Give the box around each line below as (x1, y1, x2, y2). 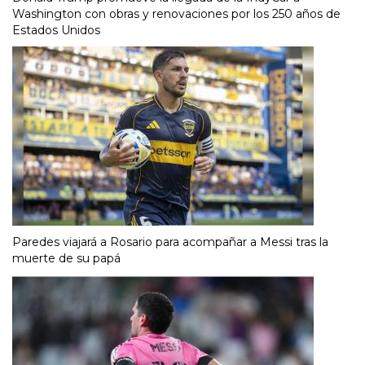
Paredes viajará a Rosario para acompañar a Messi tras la (12, 234, 328, 249)
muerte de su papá (12, 250, 121, 266)
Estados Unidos (12, 22, 100, 37)
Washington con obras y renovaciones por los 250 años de (12, 6, 341, 21)
